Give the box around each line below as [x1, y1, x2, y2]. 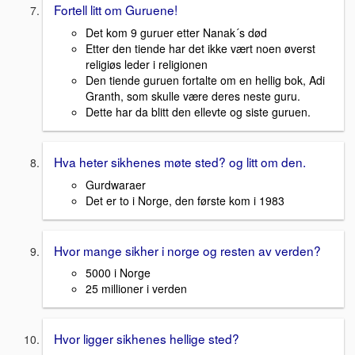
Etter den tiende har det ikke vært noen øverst [86, 40, 315, 56]
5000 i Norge [86, 265, 151, 281]
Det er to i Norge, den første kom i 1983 [86, 192, 284, 208]
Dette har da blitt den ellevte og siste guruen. [86, 103, 311, 120]
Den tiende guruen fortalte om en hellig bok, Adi [86, 71, 325, 88]
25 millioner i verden [86, 281, 187, 297]
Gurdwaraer [86, 176, 146, 193]
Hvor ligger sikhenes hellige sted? [54, 330, 239, 348]
